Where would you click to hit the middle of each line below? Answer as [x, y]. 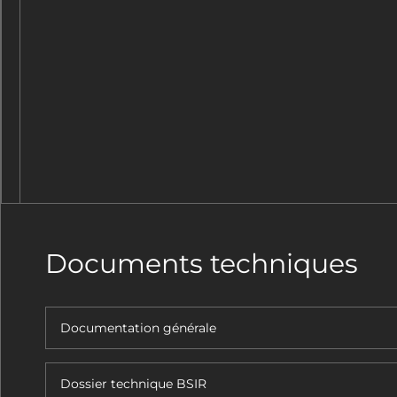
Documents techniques [202, 264]
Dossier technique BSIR [133, 384]
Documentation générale [138, 328]
